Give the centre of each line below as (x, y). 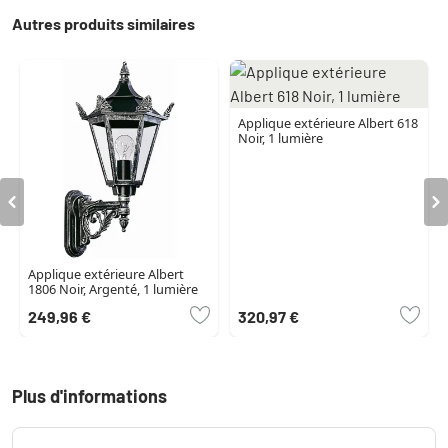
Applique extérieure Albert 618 (327, 123)
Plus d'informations (89, 395)
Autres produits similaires (103, 24)
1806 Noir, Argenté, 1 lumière (113, 288)
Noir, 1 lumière (280, 138)
